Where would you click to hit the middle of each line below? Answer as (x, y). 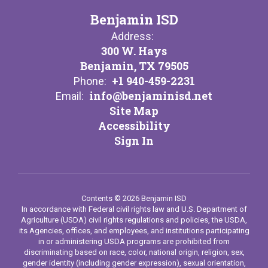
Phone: (90, 81)
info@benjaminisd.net (151, 96)
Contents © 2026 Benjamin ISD (134, 198)
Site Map (134, 111)
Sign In (134, 141)
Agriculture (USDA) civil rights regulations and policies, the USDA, (134, 220)
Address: (133, 36)
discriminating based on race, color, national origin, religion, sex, (134, 252)
